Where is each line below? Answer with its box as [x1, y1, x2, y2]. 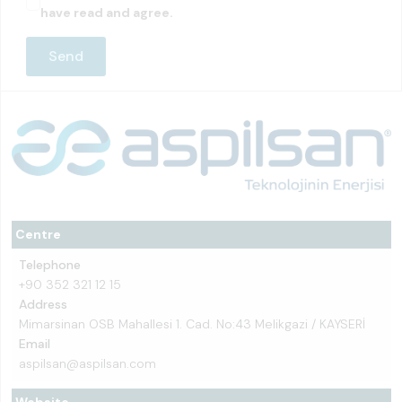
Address [19, 296, 67, 312]
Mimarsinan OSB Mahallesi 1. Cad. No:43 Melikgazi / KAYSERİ [19, 316, 365, 332]
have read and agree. [40, 4, 173, 21]
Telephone [19, 257, 81, 273]
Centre [15, 226, 61, 242]
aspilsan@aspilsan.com [19, 355, 156, 371]
